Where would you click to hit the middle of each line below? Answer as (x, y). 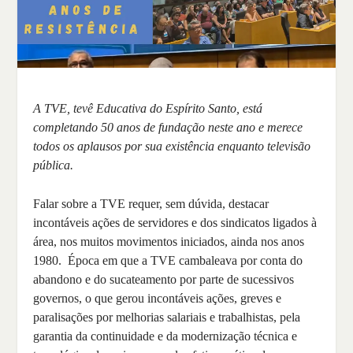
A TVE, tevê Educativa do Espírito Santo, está (148, 108)
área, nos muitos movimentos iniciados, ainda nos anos (169, 242)
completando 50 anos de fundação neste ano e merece (168, 127)
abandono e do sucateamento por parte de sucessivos (164, 280)
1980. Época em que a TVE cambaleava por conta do (168, 261)
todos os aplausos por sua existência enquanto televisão (172, 146)
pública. (54, 165)
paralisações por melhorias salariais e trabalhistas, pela (167, 318)
